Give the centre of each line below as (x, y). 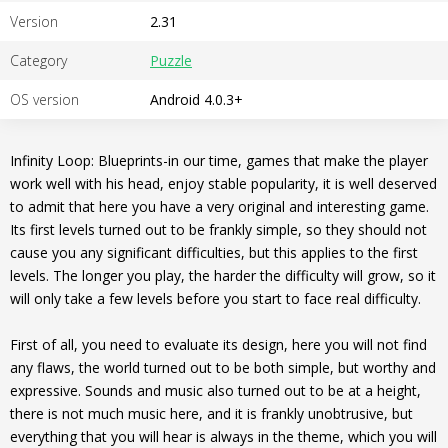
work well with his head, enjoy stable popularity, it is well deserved (223, 183)
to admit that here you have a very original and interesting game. (219, 206)
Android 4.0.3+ (196, 99)
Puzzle (171, 60)
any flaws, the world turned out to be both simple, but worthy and (223, 367)
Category (38, 60)
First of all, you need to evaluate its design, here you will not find (218, 344)
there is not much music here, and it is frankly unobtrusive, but (211, 413)
